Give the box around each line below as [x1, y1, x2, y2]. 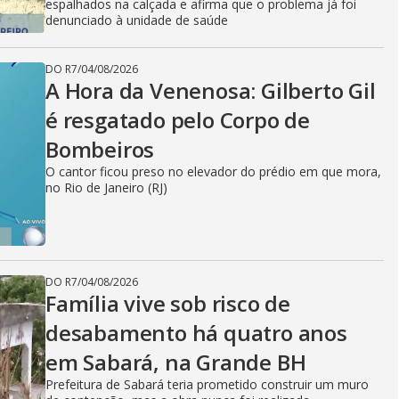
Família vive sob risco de [45, 289, 291, 318]
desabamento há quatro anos [45, 318, 347, 347]
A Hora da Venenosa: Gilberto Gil [45, 76, 376, 105]
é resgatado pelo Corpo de [45, 105, 310, 134]
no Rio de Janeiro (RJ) [45, 179, 167, 196]
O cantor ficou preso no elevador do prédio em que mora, [45, 163, 381, 180]
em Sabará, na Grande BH [45, 347, 306, 377]
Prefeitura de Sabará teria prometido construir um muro [45, 376, 369, 393]
